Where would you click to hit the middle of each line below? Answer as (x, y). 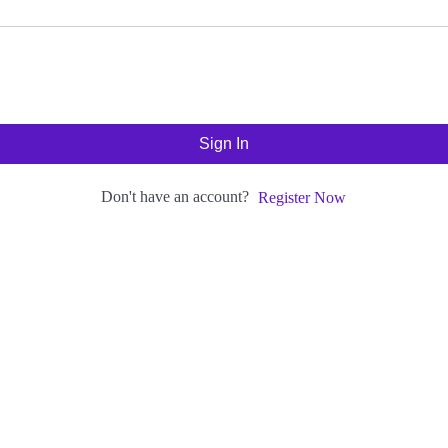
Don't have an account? (179, 196)
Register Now (302, 198)
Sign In (224, 143)
